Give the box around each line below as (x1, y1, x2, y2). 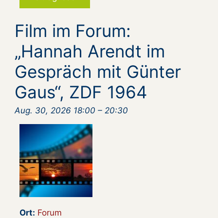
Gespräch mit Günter (15, 61, 181, 82)
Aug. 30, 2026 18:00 (15, 105, 95, 115)
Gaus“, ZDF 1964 (15, 81, 147, 102)
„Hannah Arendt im (15, 40, 165, 61)
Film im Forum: (15, 20, 131, 41)
